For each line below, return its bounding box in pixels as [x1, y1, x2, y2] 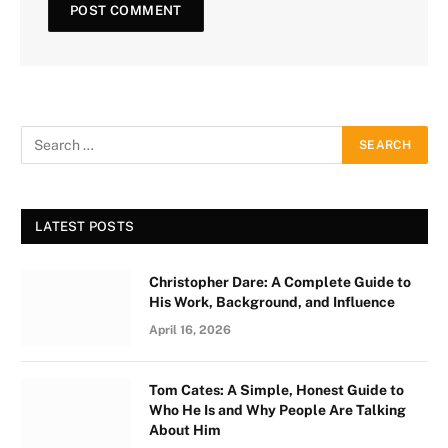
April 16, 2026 [149, 323, 231, 337]
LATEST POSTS [35, 219, 135, 234]
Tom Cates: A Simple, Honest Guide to [149, 382, 404, 398]
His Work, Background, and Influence [149, 294, 395, 310]
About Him [149, 422, 221, 438]
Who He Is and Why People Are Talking [149, 402, 406, 418]
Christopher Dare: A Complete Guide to [149, 274, 411, 290]
